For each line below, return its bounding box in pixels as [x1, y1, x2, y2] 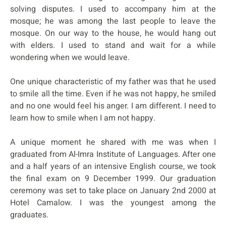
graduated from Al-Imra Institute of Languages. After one [10, 148, 216, 160]
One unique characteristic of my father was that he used [10, 75, 216, 88]
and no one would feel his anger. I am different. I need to [10, 99, 216, 112]
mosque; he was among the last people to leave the [10, 15, 216, 27]
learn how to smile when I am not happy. [10, 111, 155, 124]
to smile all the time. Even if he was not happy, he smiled [10, 87, 216, 100]
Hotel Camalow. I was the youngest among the [10, 196, 216, 209]
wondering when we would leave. [10, 51, 130, 64]
